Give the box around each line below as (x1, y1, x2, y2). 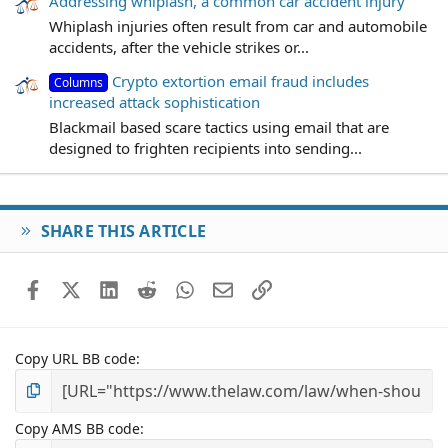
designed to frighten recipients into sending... (49, 138, 362, 158)
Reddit (155, 277, 200, 298)
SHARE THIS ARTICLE (40, 219, 207, 242)
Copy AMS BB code (15, 418, 140, 438)
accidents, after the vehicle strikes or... (49, 37, 309, 58)
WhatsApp (193, 277, 265, 298)
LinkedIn (117, 277, 178, 298)
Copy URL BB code (15, 348, 136, 368)
